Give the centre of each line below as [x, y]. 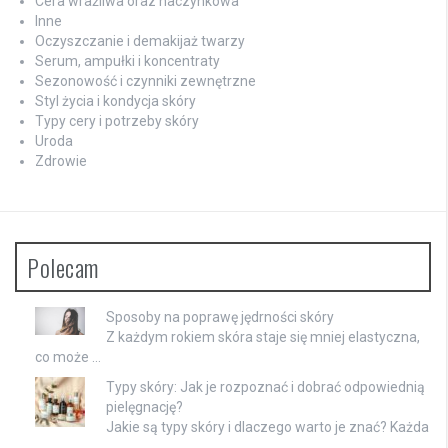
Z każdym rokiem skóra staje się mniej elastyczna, [263, 336]
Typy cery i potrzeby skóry [117, 120]
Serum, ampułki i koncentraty [127, 60]
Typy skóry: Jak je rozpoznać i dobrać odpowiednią [265, 386]
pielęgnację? [144, 406]
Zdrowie [61, 160]
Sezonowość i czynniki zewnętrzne [145, 80]
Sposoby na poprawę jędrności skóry [220, 316]
